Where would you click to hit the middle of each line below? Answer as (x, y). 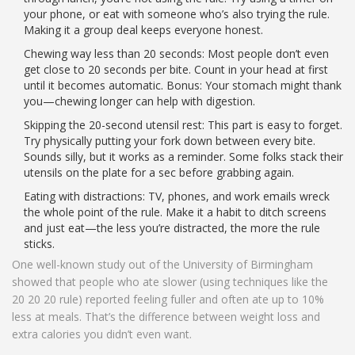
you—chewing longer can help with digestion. (139, 101)
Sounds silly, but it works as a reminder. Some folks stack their (183, 157)
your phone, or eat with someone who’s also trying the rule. (177, 14)
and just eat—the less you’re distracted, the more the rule (172, 228)
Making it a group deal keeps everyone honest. (143, 30)
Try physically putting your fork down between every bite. (170, 141)
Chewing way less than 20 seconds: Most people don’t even (176, 54)
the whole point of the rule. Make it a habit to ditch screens (175, 212)
